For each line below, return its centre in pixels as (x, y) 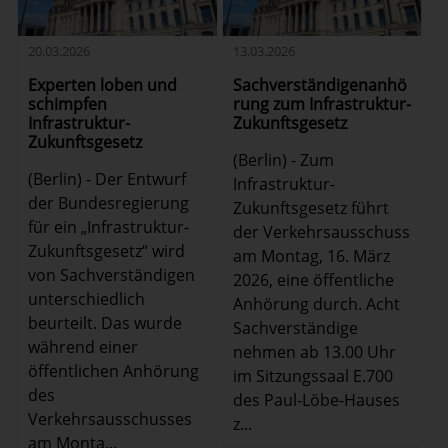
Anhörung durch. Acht (316, 303)
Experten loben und (103, 84)
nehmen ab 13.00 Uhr (314, 351)
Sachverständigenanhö (319, 84)
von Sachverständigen (112, 274)
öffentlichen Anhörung (114, 370)
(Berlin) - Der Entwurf (107, 178)
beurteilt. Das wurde (105, 322)
